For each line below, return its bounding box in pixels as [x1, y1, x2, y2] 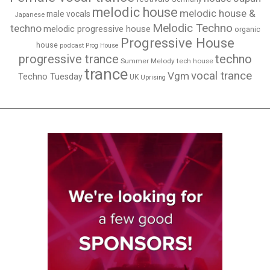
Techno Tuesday [18, 71, 83, 82]
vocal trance [191, 69, 252, 83]
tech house [176, 56, 213, 65]
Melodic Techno [152, 20, 233, 35]
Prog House [85, 41, 119, 49]
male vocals [46, 8, 90, 19]
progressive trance [18, 52, 119, 66]
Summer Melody [120, 56, 175, 65]
